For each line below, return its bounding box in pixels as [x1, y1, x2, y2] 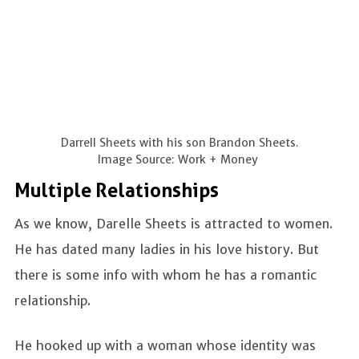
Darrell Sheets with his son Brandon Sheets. [60, 135, 299, 151]
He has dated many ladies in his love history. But [14, 241, 319, 258]
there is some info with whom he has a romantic [14, 267, 317, 284]
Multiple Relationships [14, 179, 219, 203]
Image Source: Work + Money [98, 152, 261, 167]
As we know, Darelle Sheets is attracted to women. [14, 216, 333, 232]
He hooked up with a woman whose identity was [14, 337, 316, 354]
